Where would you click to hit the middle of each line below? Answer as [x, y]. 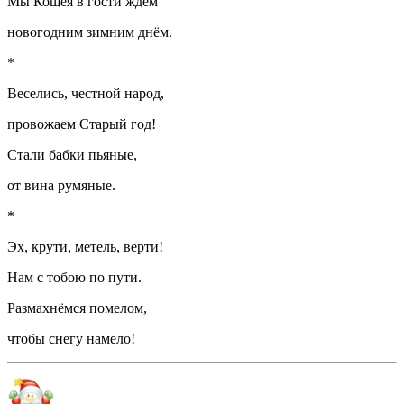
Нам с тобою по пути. [74, 277]
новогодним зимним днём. [90, 32]
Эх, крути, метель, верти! [85, 246]
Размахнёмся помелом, [77, 308]
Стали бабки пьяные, [72, 154]
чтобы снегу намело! [71, 338]
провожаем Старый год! [82, 124]
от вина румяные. [61, 185]
